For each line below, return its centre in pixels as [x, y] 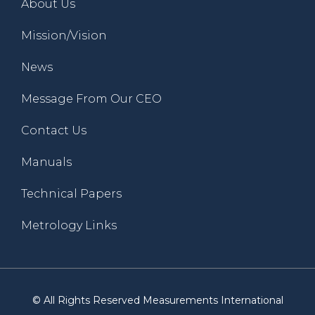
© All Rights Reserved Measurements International [157, 301]
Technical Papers [71, 194]
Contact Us [54, 131]
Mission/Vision [64, 36]
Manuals [46, 162]
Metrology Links [69, 226]
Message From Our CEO [91, 99]
